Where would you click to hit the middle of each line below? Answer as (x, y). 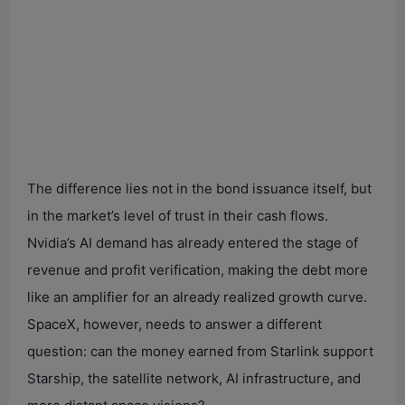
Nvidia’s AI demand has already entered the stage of (193, 242)
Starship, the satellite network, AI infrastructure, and (194, 378)
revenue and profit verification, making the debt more (198, 269)
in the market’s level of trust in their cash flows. (178, 215)
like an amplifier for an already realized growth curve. (197, 297)
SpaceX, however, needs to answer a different (174, 324)
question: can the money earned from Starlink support (200, 351)
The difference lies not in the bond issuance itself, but (199, 188)
